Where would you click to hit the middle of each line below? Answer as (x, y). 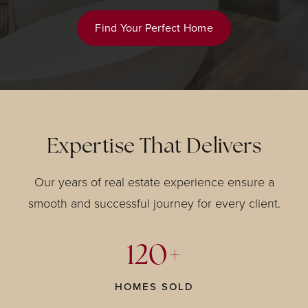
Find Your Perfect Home (154, 28)
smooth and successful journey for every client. (154, 203)
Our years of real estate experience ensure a (154, 182)
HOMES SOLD (154, 287)
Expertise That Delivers (154, 147)
